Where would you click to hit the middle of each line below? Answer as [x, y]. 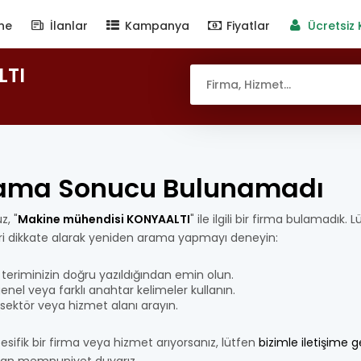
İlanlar [67, 26]
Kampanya [155, 26]
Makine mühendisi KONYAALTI [104, 219]
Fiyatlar [247, 26]
